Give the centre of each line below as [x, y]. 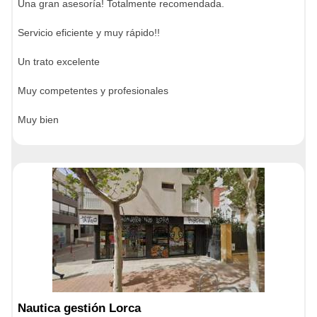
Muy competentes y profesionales [93, 91]
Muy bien [38, 120]
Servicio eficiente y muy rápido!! [89, 33]
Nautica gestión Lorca [79, 308]
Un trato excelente [59, 62]
